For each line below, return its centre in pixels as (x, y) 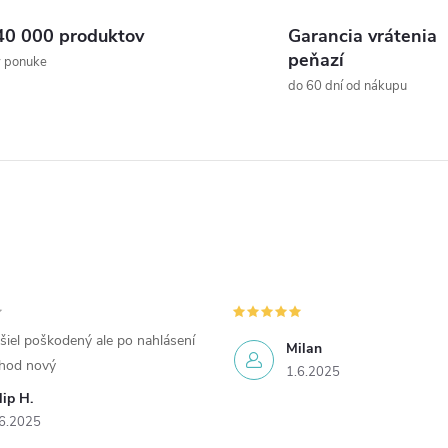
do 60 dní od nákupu (347, 86)
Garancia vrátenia (362, 36)
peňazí (316, 60)
